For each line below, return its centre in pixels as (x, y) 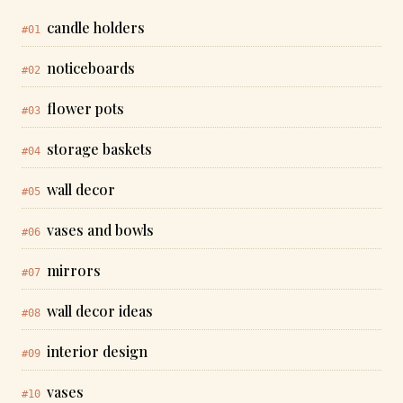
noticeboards (91, 68)
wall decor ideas (100, 311)
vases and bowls (100, 230)
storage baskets (99, 149)
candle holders (96, 27)
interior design (97, 351)
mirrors (74, 270)
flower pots (85, 108)
